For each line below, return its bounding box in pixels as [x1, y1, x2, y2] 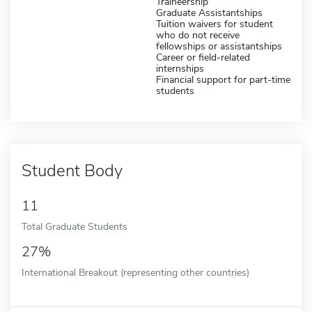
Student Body [22, 159, 123, 182]
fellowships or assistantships [156, 39, 282, 53]
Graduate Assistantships [156, 6, 263, 19]
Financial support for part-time [156, 72, 290, 86]
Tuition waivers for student [156, 17, 273, 31]
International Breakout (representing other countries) [22, 265, 249, 279]
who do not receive [156, 28, 240, 42]
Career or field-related [156, 50, 250, 64]
